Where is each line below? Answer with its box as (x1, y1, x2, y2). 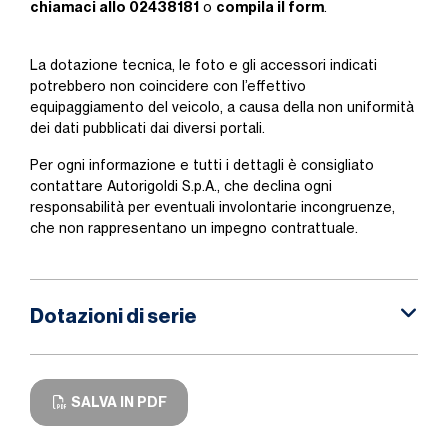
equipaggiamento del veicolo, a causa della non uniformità (30, 99, 414, 115)
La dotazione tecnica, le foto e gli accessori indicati (30, 57, 377, 73)
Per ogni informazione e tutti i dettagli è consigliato (30, 157, 374, 173)
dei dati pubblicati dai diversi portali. (30, 120, 265, 136)
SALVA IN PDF (68, 393, 167, 411)
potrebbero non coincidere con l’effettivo (30, 78, 306, 94)
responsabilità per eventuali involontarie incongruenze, (30, 199, 395, 215)
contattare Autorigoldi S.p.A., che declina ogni (30, 178, 332, 194)
